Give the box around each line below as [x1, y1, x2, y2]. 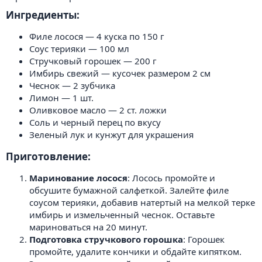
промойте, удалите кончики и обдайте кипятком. [29, 245, 242, 257]
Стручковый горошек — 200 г [29, 54, 157, 67]
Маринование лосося [29, 171, 127, 184]
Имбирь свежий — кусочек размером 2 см [29, 67, 211, 79]
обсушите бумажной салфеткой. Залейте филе [29, 184, 229, 196]
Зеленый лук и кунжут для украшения [29, 128, 194, 140]
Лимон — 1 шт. [29, 91, 94, 104]
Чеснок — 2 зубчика [29, 79, 115, 91]
